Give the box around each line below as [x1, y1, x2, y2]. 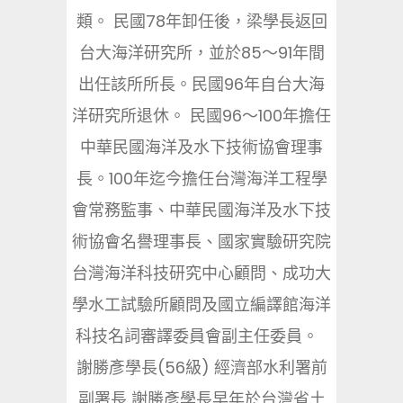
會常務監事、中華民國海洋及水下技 [72, 199, 331, 221]
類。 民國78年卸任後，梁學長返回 [76, 10, 327, 32]
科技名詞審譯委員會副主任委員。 [76, 325, 327, 347]
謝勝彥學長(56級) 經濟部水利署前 [76, 356, 327, 379]
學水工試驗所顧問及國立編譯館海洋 [72, 293, 331, 316]
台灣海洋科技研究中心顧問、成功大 [72, 262, 331, 284]
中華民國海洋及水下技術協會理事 [80, 136, 323, 158]
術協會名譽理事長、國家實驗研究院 [72, 230, 331, 253]
